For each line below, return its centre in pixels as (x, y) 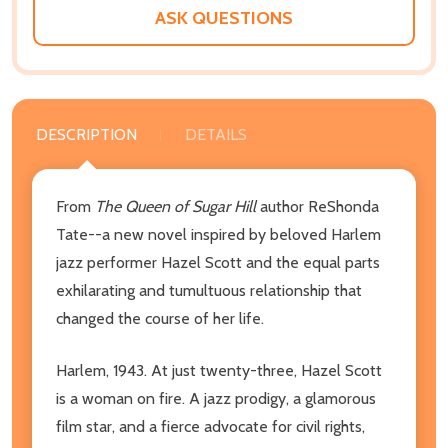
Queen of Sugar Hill (192, 206)
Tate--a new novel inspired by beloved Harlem (218, 234)
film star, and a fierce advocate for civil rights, (210, 426)
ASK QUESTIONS (224, 17)
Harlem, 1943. (101, 370)
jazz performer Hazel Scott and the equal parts (218, 262)
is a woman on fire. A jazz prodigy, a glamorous (216, 398)
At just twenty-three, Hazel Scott (264, 370)
